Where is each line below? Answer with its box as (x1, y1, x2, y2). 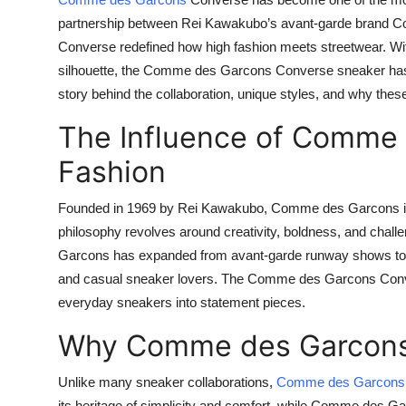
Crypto (14, 146, 62, 164)
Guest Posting (14, 57, 110, 75)
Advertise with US (14, 101, 138, 120)
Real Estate (14, 324, 91, 342)
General (14, 368, 66, 386)
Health (14, 13, 58, 31)
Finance (14, 235, 66, 253)
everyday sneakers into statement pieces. (58, 295, 305, 310)
